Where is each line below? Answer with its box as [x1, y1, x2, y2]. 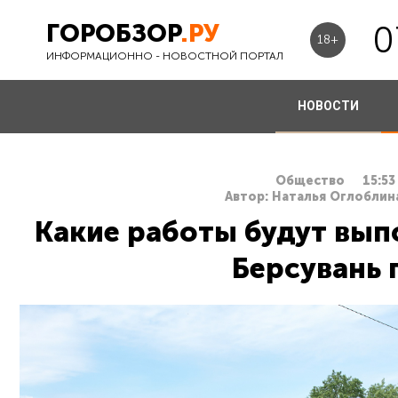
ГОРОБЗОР [46, 18, 180, 48]
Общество [275, 173, 345, 188]
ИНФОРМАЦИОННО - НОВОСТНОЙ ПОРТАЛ [46, 49, 283, 62]
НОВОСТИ [297, 99, 359, 113]
